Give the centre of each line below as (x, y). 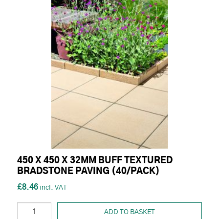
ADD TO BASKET (130, 212)
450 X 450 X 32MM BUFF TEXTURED (95, 161)
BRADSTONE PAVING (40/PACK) (88, 172)
